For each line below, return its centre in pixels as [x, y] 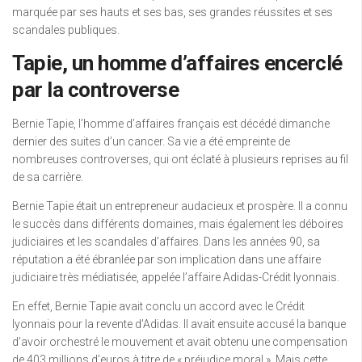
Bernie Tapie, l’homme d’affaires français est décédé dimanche [171, 124]
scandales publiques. [66, 30]
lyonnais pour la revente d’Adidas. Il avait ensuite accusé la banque [179, 324]
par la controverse [95, 90]
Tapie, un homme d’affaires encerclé [177, 63]
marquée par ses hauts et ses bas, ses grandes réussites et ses [173, 12]
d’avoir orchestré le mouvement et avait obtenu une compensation [180, 342]
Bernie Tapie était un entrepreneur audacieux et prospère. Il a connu [180, 206]
